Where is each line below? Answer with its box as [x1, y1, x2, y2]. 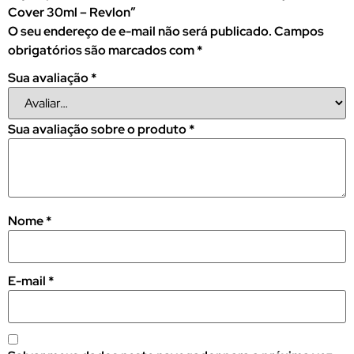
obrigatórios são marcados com [8, 42, 197, 59]
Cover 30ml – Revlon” [8, 4, 136, 21]
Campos [274, 23, 324, 40]
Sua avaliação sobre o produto [8, 121, 189, 138]
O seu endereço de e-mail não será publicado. [8, 23, 272, 40]
